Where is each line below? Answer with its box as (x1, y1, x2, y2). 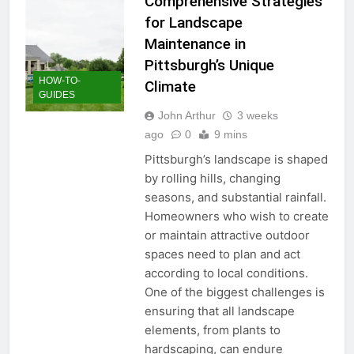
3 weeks (236, 108, 278, 122)
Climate (144, 77, 196, 96)
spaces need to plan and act (144, 246, 300, 262)
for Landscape (144, 13, 243, 32)
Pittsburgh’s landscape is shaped (144, 151, 328, 167)
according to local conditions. (144, 265, 308, 281)
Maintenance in (144, 34, 246, 53)
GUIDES (39, 89, 75, 101)
